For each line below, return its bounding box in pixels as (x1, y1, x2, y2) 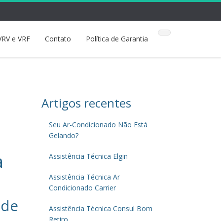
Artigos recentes (41, 95, 131, 111)
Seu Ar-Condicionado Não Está (48, 120, 147, 129)
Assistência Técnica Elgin (48, 151, 128, 161)
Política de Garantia (86, 34, 148, 43)
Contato (45, 34, 71, 43)
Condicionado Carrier (48, 183, 116, 192)
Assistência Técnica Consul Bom (48, 204, 152, 213)
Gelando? (48, 131, 78, 140)
